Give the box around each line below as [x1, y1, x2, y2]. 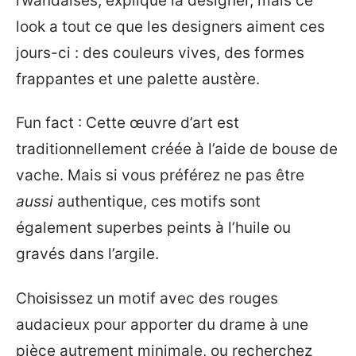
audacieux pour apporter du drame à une [16, 315, 308, 334]
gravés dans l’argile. [16, 245, 159, 264]
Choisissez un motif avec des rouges [16, 288, 278, 308]
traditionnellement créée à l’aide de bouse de [16, 140, 338, 159]
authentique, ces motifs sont [53, 192, 261, 211]
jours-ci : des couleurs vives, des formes [16, 43, 304, 62]
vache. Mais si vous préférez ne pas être [16, 166, 304, 185]
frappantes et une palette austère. [16, 69, 260, 88]
